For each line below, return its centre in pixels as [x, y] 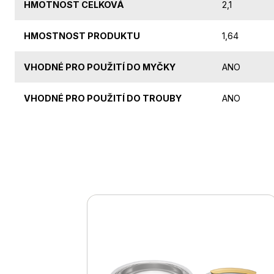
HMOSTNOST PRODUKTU [82, 36]
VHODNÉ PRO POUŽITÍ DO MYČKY [100, 67]
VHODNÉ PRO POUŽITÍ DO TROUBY [103, 98]
